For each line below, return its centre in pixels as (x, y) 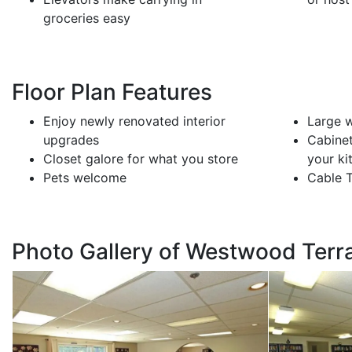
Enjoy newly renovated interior (134, 121)
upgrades (71, 140)
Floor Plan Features (112, 92)
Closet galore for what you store (141, 159)
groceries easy (87, 18)
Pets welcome (85, 178)
